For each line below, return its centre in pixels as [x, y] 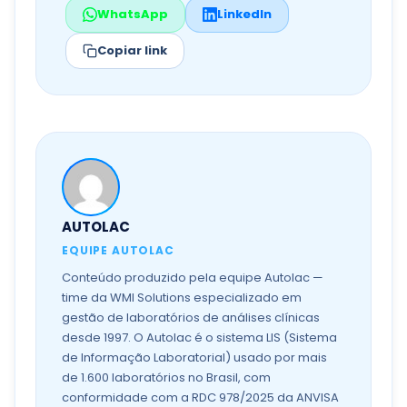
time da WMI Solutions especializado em [182, 298]
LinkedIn [244, 14]
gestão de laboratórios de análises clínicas [191, 318]
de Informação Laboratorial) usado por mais [194, 357]
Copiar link [132, 50]
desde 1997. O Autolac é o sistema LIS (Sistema [199, 338]
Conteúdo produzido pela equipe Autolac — [193, 278]
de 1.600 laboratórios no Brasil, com [166, 377]
